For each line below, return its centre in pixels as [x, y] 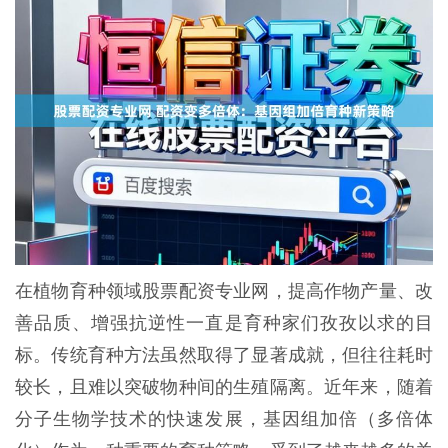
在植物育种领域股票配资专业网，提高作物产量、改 [224, 290]
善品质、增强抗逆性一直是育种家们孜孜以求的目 [224, 322]
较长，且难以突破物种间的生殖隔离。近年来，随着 [224, 386]
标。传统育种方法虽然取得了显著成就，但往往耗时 [224, 354]
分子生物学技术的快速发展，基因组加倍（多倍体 [224, 418]
